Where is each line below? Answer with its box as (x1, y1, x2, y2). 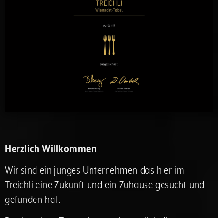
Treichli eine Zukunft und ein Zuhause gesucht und (5, 179, 204, 191)
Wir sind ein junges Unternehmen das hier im (5, 164, 184, 177)
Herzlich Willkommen (5, 143, 97, 155)
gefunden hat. (5, 193, 60, 206)
